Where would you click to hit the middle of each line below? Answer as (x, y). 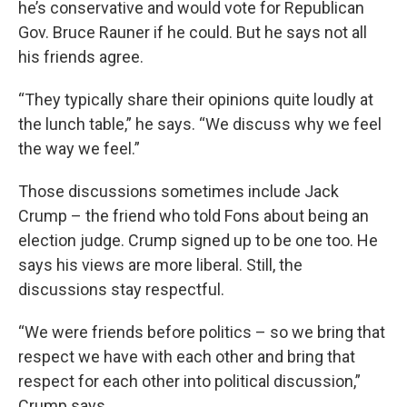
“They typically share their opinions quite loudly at (196, 100)
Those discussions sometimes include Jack (179, 192)
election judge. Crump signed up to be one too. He (198, 241)
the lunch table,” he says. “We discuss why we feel (200, 124)
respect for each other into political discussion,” (189, 382)
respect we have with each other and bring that (187, 357)
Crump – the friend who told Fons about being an (194, 216)
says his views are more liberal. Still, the (160, 265)
